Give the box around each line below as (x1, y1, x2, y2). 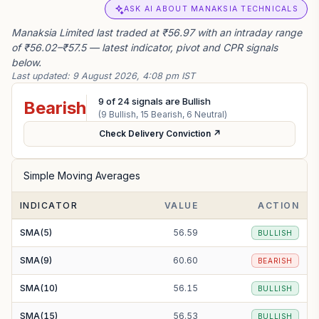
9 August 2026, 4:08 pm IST (73, 70, 195, 81)
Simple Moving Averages (23, 169, 140, 182)
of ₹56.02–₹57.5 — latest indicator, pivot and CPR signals (11, 41, 278, 53)
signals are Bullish (130, 95, 211, 107)
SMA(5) (20, 227, 52, 238)
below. (11, 56, 41, 68)
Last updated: (11, 70, 73, 81)
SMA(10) (20, 283, 58, 293)
